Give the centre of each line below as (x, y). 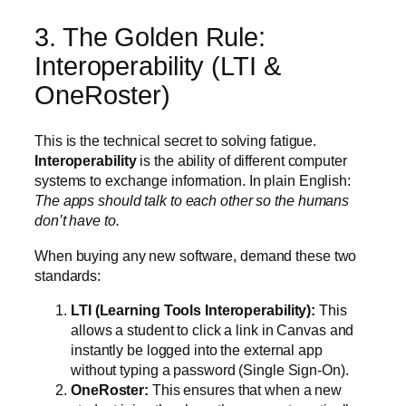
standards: (68, 275)
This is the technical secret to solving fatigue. (176, 141)
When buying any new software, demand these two (196, 255)
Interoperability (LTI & (158, 66)
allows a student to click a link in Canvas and (213, 329)
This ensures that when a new (246, 389)
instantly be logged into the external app (197, 349)
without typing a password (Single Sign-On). (210, 369)
